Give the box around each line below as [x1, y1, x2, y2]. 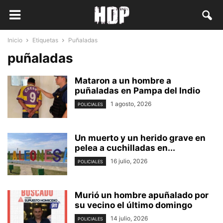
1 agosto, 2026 [111, 100, 151, 108]
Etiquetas [32, 36, 58, 44]
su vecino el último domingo [75, 200, 192, 210]
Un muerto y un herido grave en [75, 133, 206, 143]
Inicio [7, 36, 22, 44]
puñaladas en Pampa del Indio [75, 86, 200, 96]
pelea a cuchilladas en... [75, 143, 175, 153]
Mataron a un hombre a [75, 76, 171, 86]
